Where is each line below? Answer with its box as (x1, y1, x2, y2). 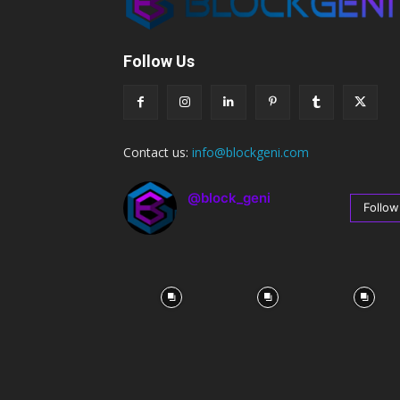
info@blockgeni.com (192, 144, 309, 162)
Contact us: (123, 144, 192, 162)
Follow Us (123, 52, 195, 71)
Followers (202, 211, 259, 226)
